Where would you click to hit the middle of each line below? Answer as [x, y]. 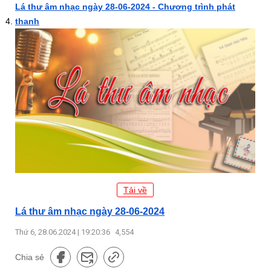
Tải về [135, 190]
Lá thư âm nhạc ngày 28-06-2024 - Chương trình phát [125, 7]
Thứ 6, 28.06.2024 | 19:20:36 [64, 232]
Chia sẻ [30, 257]
